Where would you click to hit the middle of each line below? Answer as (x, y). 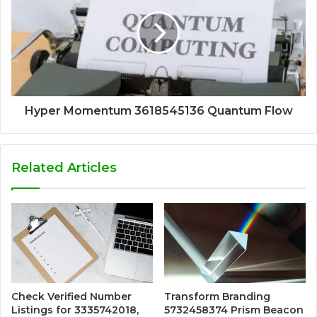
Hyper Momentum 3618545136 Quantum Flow (158, 111)
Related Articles (64, 168)
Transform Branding (217, 297)
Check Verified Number (71, 297)
